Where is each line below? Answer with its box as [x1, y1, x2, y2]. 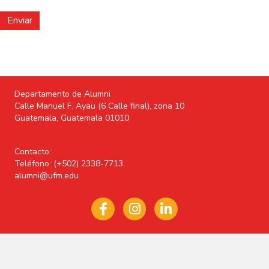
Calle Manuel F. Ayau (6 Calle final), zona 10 [14, 100, 184, 112]
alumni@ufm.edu [14, 170, 79, 182]
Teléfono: [14, 158, 53, 170]
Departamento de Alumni [14, 88, 110, 100]
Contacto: [14, 146, 51, 158]
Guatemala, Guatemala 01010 [14, 112, 129, 124]
